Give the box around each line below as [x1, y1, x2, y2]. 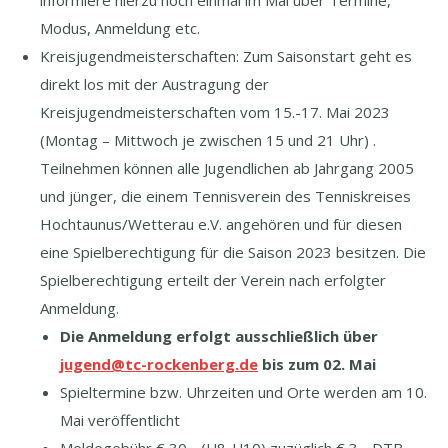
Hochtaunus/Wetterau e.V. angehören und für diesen [40, 214, 402, 234]
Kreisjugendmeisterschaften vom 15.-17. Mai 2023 [40, 102, 390, 122]
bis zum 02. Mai [258, 354, 376, 374]
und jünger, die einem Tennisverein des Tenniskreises [40, 186, 411, 206]
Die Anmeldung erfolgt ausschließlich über [60, 326, 378, 346]
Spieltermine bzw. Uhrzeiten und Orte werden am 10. [60, 382, 427, 402]
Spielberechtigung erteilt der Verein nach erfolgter [40, 270, 386, 290]
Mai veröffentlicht [60, 410, 180, 430]
